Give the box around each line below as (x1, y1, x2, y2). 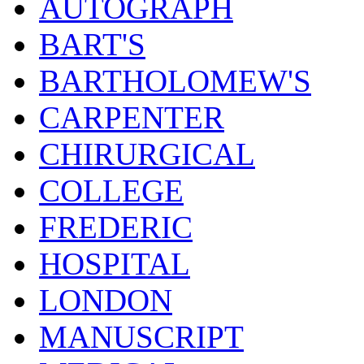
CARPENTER (39, 99, 224, 135)
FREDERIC (39, 209, 193, 245)
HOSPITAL (39, 245, 190, 281)
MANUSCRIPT (39, 318, 244, 354)
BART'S (39, 26, 145, 62)
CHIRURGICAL (39, 136, 255, 171)
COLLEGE (39, 172, 184, 208)
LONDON (39, 282, 172, 318)
